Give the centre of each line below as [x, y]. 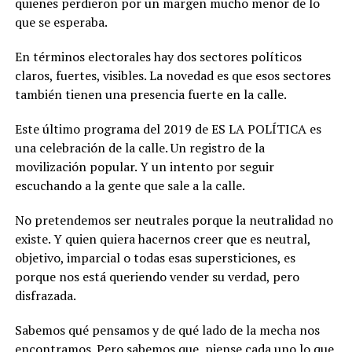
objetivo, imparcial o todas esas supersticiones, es [155, 257]
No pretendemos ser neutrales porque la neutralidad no [174, 220]
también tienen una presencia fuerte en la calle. [150, 94]
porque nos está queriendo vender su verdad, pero [157, 276]
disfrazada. [45, 295]
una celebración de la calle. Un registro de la [139, 147]
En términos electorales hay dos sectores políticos [158, 56]
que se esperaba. [61, 22]
